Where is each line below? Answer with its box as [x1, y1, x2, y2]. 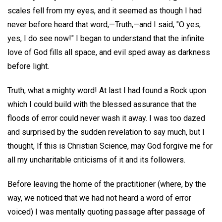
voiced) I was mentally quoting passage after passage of [7, 207, 205, 217]
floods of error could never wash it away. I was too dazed [7, 113, 205, 123]
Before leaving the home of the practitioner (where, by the [7, 179, 206, 189]
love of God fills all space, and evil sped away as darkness [7, 48, 210, 57]
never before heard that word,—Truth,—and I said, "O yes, [7, 20, 201, 30]
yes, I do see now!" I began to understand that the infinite [7, 34, 204, 44]
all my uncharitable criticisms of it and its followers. [7, 155, 185, 165]
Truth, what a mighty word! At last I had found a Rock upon [7, 85, 206, 95]
